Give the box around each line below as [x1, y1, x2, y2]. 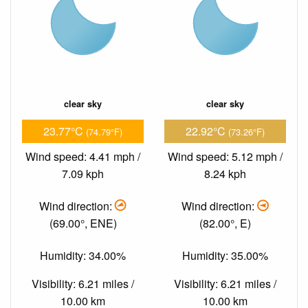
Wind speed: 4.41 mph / [25, 148, 140, 164]
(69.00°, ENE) [49, 214, 117, 231]
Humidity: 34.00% [40, 247, 126, 264]
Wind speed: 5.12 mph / [168, 148, 283, 164]
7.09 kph [62, 165, 104, 181]
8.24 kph [204, 165, 246, 181]
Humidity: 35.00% [182, 247, 268, 264]
